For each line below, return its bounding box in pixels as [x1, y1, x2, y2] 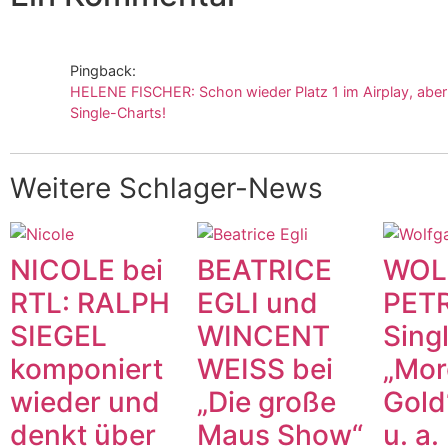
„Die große [196, 385, 336, 420]
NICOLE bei [10, 253, 163, 288]
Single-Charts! [70, 104, 166, 122]
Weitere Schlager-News [10, 171, 323, 206]
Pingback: [70, 62, 136, 80]
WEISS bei [196, 352, 333, 387]
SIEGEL [10, 319, 107, 354]
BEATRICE [196, 253, 332, 288]
